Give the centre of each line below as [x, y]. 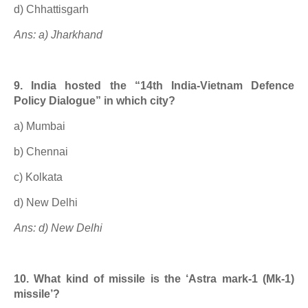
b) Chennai [41, 152]
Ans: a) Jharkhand [58, 35]
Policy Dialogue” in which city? [95, 101]
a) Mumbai [40, 126]
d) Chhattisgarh [51, 9]
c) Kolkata [38, 177]
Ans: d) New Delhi [58, 228]
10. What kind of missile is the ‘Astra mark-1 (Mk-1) [154, 279]
